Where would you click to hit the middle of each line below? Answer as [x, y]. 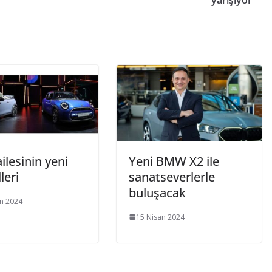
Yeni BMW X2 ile [174, 161]
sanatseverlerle [172, 177]
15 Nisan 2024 [160, 217]
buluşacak [157, 192]
